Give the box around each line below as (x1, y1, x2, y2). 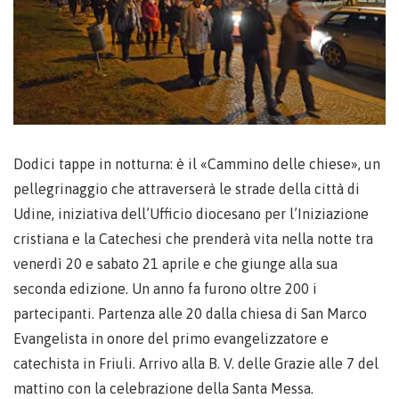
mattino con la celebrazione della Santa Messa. (13, 379, 313, 396)
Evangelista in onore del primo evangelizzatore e (13, 330, 329, 346)
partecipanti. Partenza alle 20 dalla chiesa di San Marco (13, 305, 367, 322)
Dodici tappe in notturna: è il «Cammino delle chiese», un (13, 155, 380, 172)
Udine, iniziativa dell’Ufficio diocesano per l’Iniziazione (13, 205, 369, 222)
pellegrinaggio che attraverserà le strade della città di (13, 180, 360, 197)
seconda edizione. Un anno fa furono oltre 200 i (13, 280, 317, 297)
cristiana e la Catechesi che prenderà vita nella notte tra (13, 230, 373, 247)
